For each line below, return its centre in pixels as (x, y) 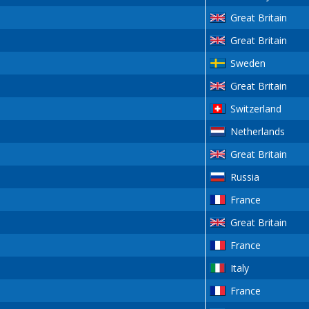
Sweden (248, 63)
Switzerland (256, 109)
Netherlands (257, 132)
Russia (245, 177)
